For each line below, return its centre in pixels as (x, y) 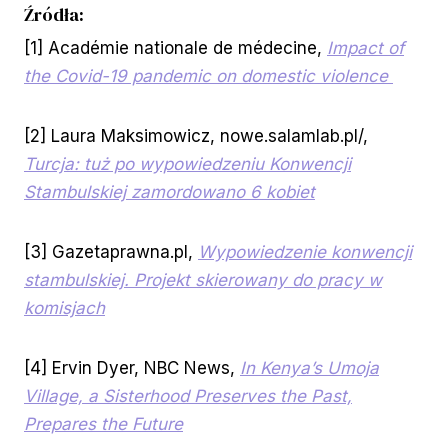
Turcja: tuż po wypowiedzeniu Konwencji (187, 164)
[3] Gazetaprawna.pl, (111, 252)
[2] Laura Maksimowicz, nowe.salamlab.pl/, (196, 136)
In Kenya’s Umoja (309, 368)
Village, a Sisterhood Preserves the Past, (188, 396)
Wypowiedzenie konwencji (305, 252)
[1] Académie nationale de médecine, (175, 48)
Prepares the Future (103, 424)
